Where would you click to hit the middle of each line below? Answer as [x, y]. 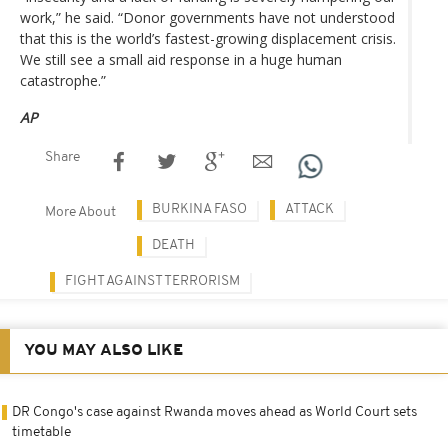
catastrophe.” [63, 80]
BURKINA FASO [199, 209]
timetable [41, 432]
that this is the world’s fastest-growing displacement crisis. [208, 38]
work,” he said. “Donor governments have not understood [207, 17]
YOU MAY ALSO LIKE [103, 350]
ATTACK [309, 209]
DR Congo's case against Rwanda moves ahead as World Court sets [214, 412]
